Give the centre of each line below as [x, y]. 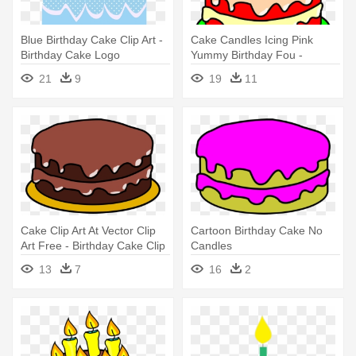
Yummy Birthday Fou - [247, 54]
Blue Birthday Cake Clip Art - [92, 39]
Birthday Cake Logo [70, 54]
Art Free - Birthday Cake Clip [93, 245]
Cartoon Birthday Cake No [257, 230]
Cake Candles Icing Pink [252, 39]
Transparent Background [83, 70]
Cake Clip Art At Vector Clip [88, 230]
